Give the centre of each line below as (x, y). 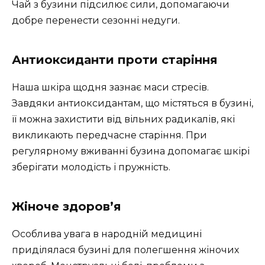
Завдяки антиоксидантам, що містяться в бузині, (132, 103)
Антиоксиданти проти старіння (115, 59)
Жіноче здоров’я (67, 206)
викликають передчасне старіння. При (109, 135)
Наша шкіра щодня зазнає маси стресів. (110, 87)
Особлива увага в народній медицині (107, 234)
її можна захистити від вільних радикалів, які (123, 119)
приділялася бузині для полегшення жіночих (125, 250)
